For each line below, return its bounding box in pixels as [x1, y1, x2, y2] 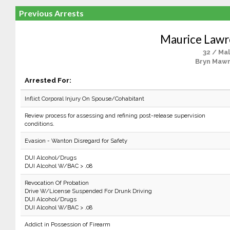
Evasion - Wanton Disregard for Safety [24, 137, 127, 144]
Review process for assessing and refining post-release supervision [24, 112, 205, 119]
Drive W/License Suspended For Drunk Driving [24, 187, 152, 195]
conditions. [24, 120, 54, 127]
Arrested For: [24, 76, 71, 84]
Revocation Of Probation [24, 179, 89, 186]
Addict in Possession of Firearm [24, 221, 110, 228]
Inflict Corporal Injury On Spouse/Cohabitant [24, 95, 144, 102]
